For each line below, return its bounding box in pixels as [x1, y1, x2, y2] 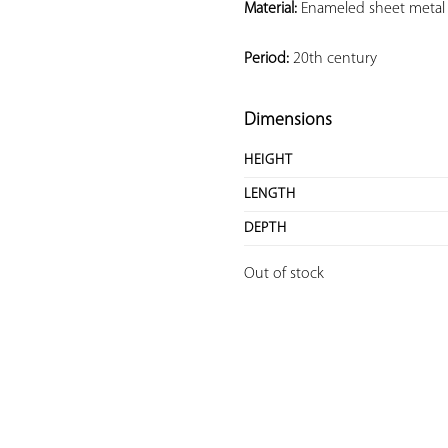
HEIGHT [244, 153, 293, 169]
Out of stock [244, 266, 324, 283]
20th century [289, 51, 377, 68]
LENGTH [244, 187, 296, 203]
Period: [244, 51, 289, 68]
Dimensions [244, 111, 332, 131]
